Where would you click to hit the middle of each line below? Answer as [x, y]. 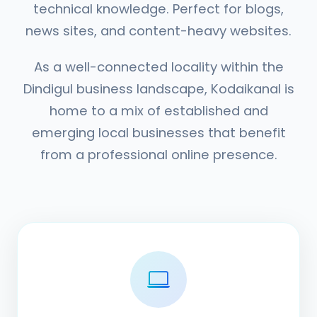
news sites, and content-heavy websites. [158, 31]
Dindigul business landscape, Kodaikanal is [158, 89]
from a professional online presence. [158, 155]
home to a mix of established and [158, 111]
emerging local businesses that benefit [158, 133]
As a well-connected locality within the [158, 67]
